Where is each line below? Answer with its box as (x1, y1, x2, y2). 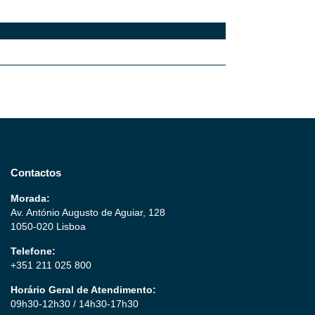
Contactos (11, 166, 61, 179)
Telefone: (11, 245, 56, 257)
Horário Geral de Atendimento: (11, 283, 156, 295)
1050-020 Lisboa (11, 220, 86, 232)
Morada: (11, 192, 50, 204)
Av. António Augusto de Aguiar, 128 (11, 206, 165, 218)
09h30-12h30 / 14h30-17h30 (11, 297, 139, 309)
